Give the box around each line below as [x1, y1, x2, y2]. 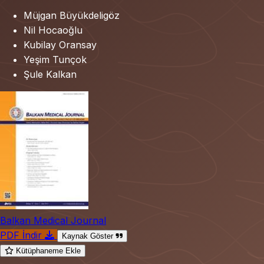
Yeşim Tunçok [24, 53, 87, 65]
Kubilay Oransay [24, 38, 97, 51]
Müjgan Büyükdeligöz [24, 9, 120, 21]
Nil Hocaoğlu [24, 24, 82, 36]
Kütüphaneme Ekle [16, 246, 81, 255]
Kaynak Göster [62, 231, 115, 240]
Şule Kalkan [24, 68, 77, 80]
